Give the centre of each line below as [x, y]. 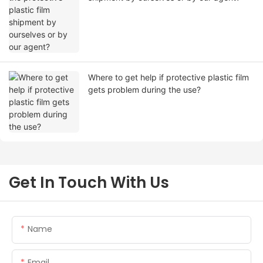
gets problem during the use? [144, 90]
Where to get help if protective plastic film [168, 77]
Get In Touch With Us [89, 183]
